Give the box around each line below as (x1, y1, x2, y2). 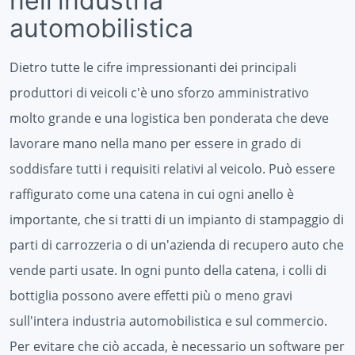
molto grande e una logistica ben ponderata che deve (10, 109, 329, 127)
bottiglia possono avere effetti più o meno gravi (10, 286, 292, 304)
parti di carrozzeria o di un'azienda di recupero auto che (10, 235, 344, 254)
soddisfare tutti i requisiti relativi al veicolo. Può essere (10, 159, 335, 177)
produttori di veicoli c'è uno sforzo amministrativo (10, 83, 309, 101)
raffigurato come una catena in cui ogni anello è (10, 185, 294, 203)
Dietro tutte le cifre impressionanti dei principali (10, 58, 296, 76)
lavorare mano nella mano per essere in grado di (10, 134, 301, 152)
